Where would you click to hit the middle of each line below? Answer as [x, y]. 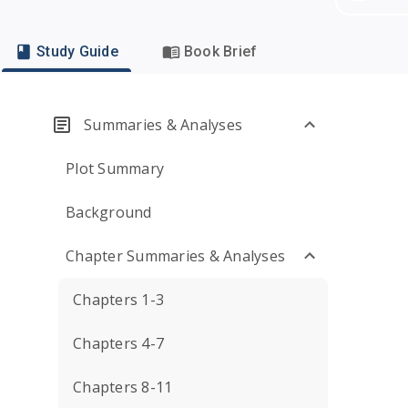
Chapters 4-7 [118, 343]
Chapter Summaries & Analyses [175, 256]
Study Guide [77, 51]
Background [109, 212]
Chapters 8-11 [123, 387]
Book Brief [220, 51]
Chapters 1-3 [118, 300]
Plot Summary [115, 168]
